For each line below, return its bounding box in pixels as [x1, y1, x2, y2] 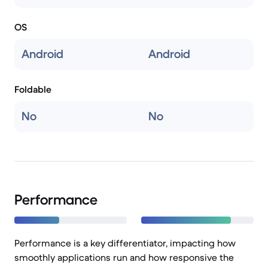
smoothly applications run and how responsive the [14, 251, 234, 263]
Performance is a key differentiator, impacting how [14, 237, 236, 249]
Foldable [14, 83, 51, 95]
